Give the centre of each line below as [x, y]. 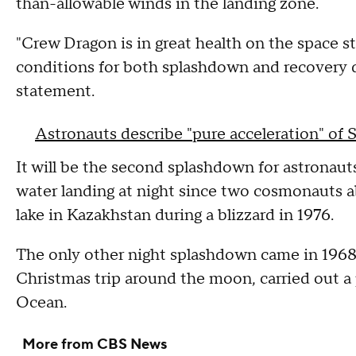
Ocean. [41, 303]
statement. [55, 92]
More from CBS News [95, 345]
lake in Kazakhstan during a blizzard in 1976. [175, 216]
